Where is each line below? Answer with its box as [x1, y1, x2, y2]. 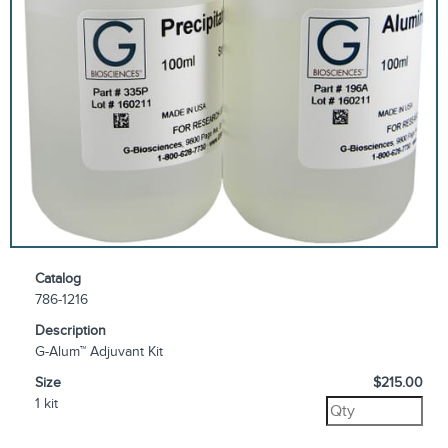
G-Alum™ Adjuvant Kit [35, 343, 163, 360]
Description [35, 322, 106, 339]
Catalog [35, 270, 81, 287]
